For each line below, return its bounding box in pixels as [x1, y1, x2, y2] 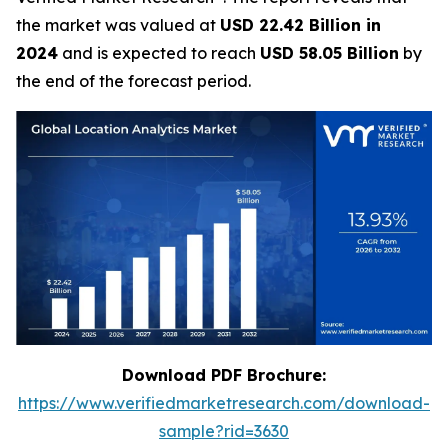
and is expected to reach [58, 43, 260, 63]
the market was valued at [16, 15, 220, 35]
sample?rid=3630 [159, 421, 289, 441]
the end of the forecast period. [16, 71, 251, 91]
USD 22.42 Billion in [220, 15, 381, 35]
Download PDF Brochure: [122, 365, 326, 385]
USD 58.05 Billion [260, 43, 399, 63]
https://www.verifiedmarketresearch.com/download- [18, 393, 430, 413]
